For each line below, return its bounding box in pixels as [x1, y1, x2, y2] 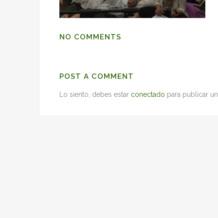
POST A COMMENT [59, 72, 134, 81]
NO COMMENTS [59, 33, 121, 41]
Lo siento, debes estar [59, 91, 131, 98]
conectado [131, 91, 165, 98]
